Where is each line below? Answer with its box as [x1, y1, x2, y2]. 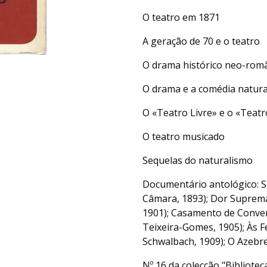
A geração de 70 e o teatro [142, 35, 260, 48]
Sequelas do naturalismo [142, 154, 253, 167]
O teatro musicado [142, 130, 225, 143]
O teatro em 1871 [142, 11, 220, 24]
